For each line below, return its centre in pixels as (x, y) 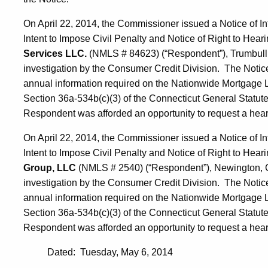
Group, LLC (50, 167)
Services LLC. (55, 53)
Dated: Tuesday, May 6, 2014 (110, 252)
